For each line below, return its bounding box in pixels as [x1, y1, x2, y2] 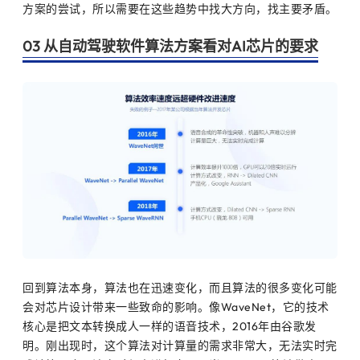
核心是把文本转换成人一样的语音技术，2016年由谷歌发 [22, 318, 317, 333]
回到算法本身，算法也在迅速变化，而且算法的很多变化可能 [22, 280, 337, 295]
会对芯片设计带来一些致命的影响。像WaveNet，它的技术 [22, 299, 329, 314]
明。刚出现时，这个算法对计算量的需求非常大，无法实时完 [22, 337, 337, 353]
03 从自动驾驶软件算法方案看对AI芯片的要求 [22, 36, 318, 55]
